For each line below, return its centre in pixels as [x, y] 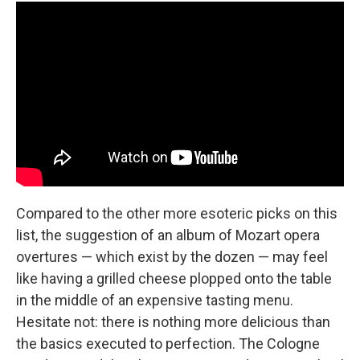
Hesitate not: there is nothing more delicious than [173, 321]
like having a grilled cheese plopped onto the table [174, 278]
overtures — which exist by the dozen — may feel [172, 256]
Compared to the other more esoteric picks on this [177, 213]
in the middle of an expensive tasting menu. [155, 300]
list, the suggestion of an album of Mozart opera [168, 235]
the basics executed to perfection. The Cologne [168, 343]
